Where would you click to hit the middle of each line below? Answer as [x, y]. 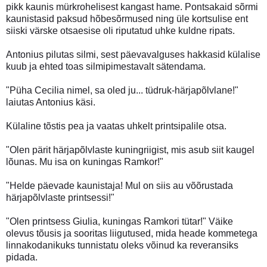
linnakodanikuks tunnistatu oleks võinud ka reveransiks [122, 245]
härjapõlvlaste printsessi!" [60, 197]
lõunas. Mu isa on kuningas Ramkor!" [85, 162]
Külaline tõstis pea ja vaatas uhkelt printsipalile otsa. [116, 126]
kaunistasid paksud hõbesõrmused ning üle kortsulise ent [127, 18]
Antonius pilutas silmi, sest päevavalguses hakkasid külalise [133, 54]
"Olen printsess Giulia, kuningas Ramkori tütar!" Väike [119, 221]
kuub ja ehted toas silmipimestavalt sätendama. [106, 66]
